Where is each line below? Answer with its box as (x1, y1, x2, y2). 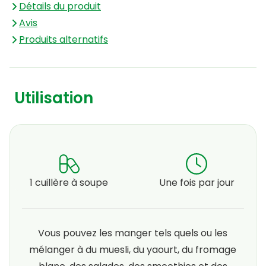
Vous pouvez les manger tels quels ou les (38, 226, 228, 240)
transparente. (112, 5, 178, 19)
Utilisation (14, 87, 93, 109)
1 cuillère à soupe (30, 175, 109, 189)
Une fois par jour (159, 175, 235, 189)
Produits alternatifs (19, 32, 108, 46)
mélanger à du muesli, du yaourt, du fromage (29, 242, 237, 256)
